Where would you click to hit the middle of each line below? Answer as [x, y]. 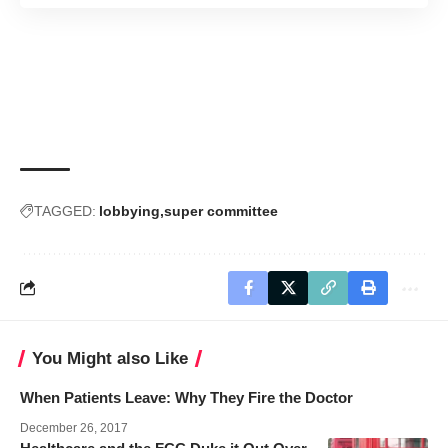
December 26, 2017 [74, 427]
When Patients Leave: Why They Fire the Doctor [186, 397]
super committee [221, 210]
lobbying [129, 210]
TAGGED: [65, 210]
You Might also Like [110, 358]
